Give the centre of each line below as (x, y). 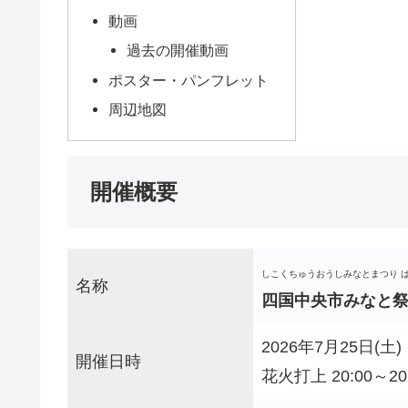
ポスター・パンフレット (189, 80)
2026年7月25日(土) (331, 347)
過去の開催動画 (177, 51)
